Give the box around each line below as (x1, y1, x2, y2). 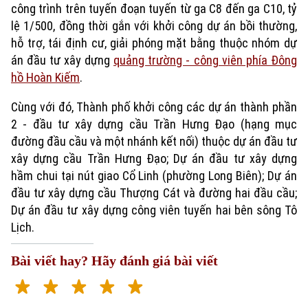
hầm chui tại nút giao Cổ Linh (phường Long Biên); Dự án (11, 168, 297, 183)
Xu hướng (11, 161, 48, 172)
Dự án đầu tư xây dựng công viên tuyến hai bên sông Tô (11, 203, 297, 217)
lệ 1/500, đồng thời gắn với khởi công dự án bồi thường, (11, 19, 297, 33)
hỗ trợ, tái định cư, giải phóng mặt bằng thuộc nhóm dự (11, 36, 297, 50)
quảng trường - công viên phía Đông (113, 53, 297, 67)
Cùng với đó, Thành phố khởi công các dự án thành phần (11, 100, 297, 114)
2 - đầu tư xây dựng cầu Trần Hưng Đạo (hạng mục (11, 117, 297, 131)
